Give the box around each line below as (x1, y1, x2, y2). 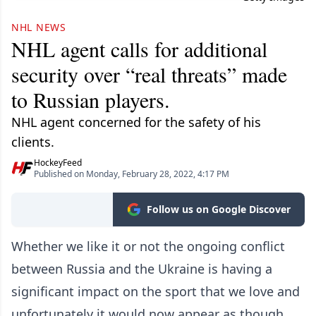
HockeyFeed (34, 157, 82, 169)
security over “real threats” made (11, 60, 287, 88)
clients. (11, 133, 54, 150)
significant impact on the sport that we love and (11, 283, 300, 300)
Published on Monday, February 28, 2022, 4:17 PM (34, 168, 229, 180)
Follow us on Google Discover (147, 202, 291, 216)
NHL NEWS (11, 20, 66, 34)
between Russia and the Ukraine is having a (11, 260, 272, 277)
